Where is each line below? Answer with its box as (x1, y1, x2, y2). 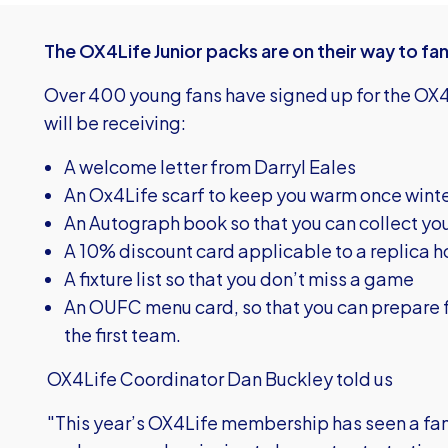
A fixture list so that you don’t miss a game (64, 267, 414, 290)
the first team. (64, 323, 181, 346)
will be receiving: (44, 111, 186, 134)
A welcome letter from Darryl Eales (64, 155, 356, 178)
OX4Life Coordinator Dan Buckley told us (44, 367, 393, 390)
